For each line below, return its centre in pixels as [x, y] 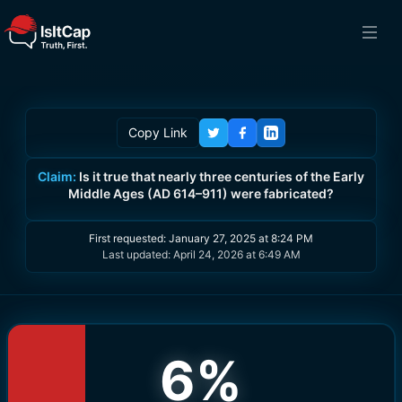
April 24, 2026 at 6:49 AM [236, 254]
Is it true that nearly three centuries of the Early [222, 176]
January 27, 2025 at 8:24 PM [241, 238]
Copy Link [158, 132]
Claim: [57, 176]
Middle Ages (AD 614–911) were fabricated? [201, 193]
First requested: [129, 238]
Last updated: [137, 254]
